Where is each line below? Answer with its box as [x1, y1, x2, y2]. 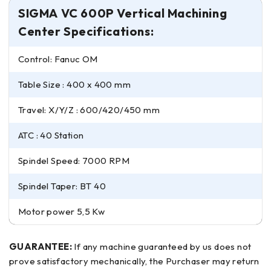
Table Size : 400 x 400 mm [18, 79, 131, 90]
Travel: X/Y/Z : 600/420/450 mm [18, 104, 160, 116]
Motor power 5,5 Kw [18, 206, 105, 217]
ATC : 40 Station [18, 129, 84, 141]
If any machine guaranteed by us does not [72, 241, 252, 252]
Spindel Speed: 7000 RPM [18, 155, 130, 166]
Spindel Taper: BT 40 [18, 180, 106, 192]
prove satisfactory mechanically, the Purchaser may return [9, 255, 260, 267]
